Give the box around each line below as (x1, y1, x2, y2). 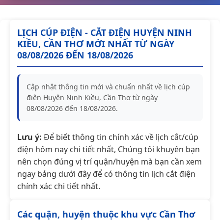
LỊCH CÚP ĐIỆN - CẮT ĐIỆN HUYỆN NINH (17, 26, 192, 38)
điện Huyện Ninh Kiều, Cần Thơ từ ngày (27, 92, 158, 102)
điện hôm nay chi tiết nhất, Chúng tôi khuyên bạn (17, 143, 200, 155)
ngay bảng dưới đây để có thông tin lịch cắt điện (17, 168, 195, 179)
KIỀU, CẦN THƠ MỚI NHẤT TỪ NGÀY (17, 37, 174, 50)
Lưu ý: (17, 131, 42, 142)
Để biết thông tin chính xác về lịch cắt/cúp (42, 131, 198, 142)
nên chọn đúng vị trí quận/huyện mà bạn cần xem (17, 156, 202, 167)
